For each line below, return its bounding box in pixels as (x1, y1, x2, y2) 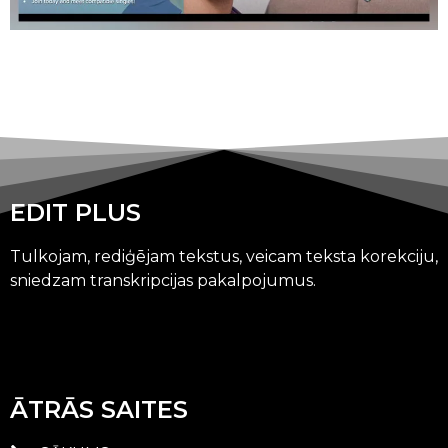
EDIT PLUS (10, 198, 141, 228)
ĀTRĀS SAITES (10, 394, 188, 424)
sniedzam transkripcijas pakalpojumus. (10, 271, 316, 291)
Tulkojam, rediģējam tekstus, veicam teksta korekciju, (10, 247, 438, 267)
